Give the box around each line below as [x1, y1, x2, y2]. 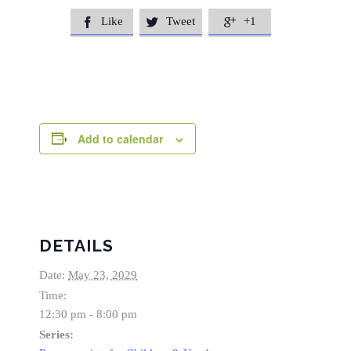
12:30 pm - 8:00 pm [39, 307, 137, 320]
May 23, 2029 [68, 268, 137, 281]
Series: [39, 327, 74, 341]
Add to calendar [78, 130, 163, 147]
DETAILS [39, 235, 114, 255]
